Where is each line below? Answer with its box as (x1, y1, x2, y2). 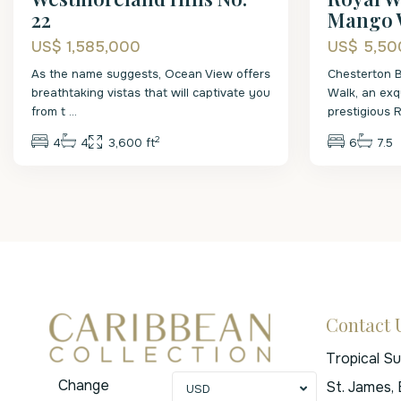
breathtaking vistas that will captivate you (31, 85, 270, 100)
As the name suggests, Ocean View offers (31, 66, 270, 81)
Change (58, 375, 109, 395)
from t (31, 104, 69, 119)
